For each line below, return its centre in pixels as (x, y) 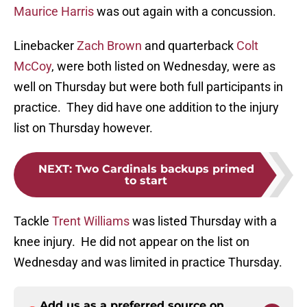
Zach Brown (109, 46)
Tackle (33, 221)
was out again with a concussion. (185, 12)
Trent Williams (91, 221)
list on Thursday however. (83, 128)
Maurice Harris (54, 12)
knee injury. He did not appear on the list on (132, 242)
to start (146, 181)
